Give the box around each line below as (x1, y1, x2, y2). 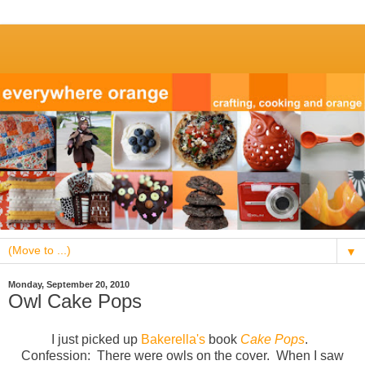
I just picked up (51, 332, 141, 347)
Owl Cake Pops (8, 289, 142, 312)
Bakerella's (140, 332, 205, 347)
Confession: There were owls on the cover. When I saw (21, 349, 344, 363)
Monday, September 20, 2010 (8, 279, 130, 290)
